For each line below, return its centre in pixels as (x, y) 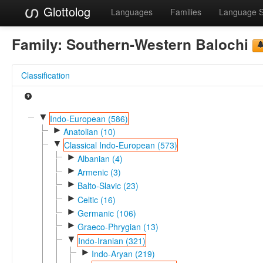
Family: (39, 44)
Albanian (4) (100, 158)
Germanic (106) (107, 213)
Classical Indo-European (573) (120, 145)
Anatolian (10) (89, 131)
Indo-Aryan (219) (123, 253)
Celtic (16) (96, 199)
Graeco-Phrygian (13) (118, 227)
